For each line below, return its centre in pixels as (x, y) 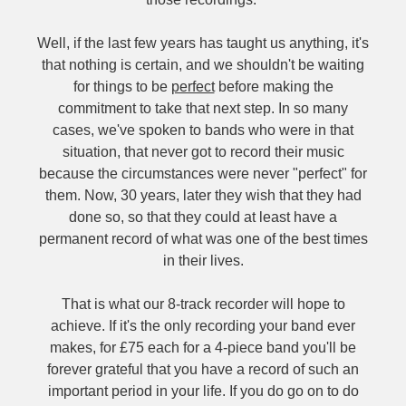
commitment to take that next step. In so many (203, 108)
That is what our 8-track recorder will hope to (203, 304)
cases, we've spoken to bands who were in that (203, 130)
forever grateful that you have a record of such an (203, 369)
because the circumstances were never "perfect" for (203, 174)
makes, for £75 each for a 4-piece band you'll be (203, 348)
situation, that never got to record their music (203, 152)
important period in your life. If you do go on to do (203, 391)
